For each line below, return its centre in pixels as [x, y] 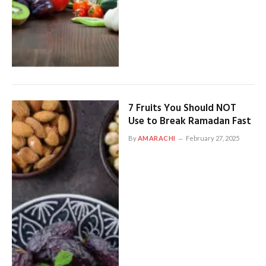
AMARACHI [156, 138]
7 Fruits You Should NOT [182, 108]
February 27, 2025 [212, 138]
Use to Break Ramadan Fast [189, 121]
